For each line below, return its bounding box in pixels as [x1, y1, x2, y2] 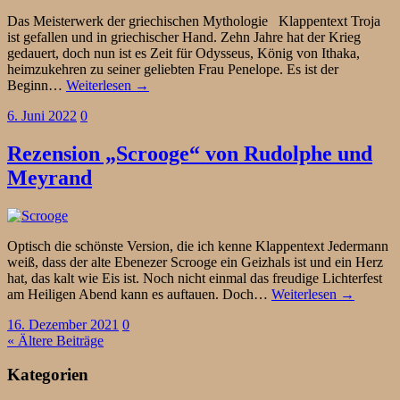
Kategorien [7, 365, 88, 385]
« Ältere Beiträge [7, 332, 104, 348]
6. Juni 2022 [7, 107, 77, 123]
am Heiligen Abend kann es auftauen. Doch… [7, 286, 271, 302]
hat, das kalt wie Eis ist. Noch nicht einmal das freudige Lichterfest [7, 270, 382, 286]
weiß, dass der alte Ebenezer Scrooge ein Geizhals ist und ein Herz [7, 254, 383, 270]
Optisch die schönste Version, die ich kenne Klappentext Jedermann [7, 237, 388, 254]
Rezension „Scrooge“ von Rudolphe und [7, 141, 372, 165]
